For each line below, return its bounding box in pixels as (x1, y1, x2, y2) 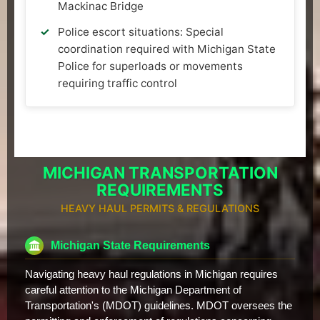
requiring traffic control (58, 76, 177, 90)
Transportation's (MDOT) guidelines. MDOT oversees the (25, 299, 292, 311)
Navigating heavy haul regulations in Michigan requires (25, 268, 278, 280)
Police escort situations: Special (58, 24, 224, 39)
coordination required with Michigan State (58, 41, 276, 56)
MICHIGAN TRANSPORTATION (42, 162, 278, 182)
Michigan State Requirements (51, 239, 210, 252)
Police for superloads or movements (58, 59, 243, 73)
